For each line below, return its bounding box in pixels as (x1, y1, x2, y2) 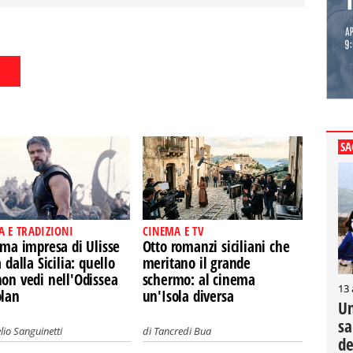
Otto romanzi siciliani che (142, 236, 290, 257)
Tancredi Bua (153, 324, 211, 338)
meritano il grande (142, 253, 251, 273)
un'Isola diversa (142, 286, 234, 307)
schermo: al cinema (142, 269, 256, 290)
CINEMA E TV (142, 223, 204, 239)
